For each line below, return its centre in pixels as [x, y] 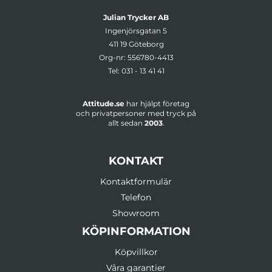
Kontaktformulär [136, 181]
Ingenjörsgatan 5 [136, 30]
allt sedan [126, 123]
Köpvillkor [136, 252]
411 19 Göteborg [136, 44]
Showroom [136, 213]
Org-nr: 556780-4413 [136, 57]
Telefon [136, 197]
